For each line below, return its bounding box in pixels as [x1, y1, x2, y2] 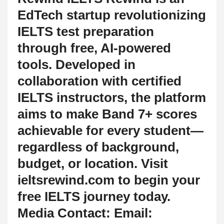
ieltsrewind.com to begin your [17, 172, 200, 187]
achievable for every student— [17, 122, 203, 138]
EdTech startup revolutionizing [17, 7, 206, 22]
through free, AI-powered [17, 40, 171, 55]
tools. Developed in [17, 56, 135, 72]
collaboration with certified [17, 73, 181, 88]
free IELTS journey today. [17, 188, 170, 204]
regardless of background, [17, 139, 179, 154]
